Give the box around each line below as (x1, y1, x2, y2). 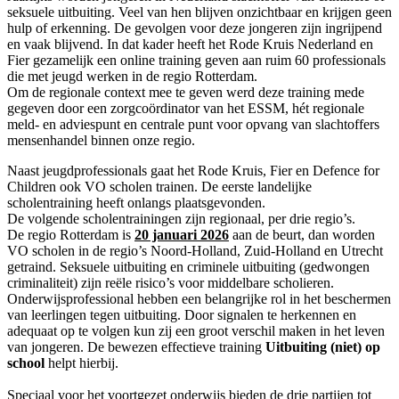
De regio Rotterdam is (7, 227, 134, 243)
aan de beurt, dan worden (229, 227, 375, 243)
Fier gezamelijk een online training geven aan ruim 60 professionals (7, 53, 386, 69)
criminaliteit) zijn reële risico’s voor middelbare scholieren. (7, 275, 334, 291)
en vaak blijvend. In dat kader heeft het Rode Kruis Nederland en (7, 37, 373, 53)
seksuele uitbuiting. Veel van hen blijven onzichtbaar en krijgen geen (7, 4, 392, 20)
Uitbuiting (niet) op (265, 339, 380, 355)
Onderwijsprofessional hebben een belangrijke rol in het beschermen (7, 291, 391, 307)
